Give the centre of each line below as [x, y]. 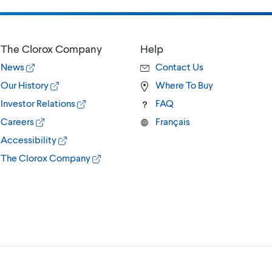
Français [172, 121]
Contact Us [179, 67]
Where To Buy [184, 85]
